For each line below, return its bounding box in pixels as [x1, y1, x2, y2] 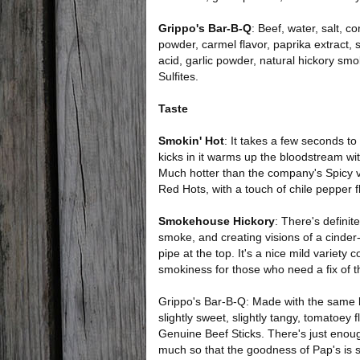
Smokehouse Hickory [158, 215, 275, 227]
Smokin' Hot [158, 134, 224, 147]
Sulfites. [158, 70, 198, 83]
